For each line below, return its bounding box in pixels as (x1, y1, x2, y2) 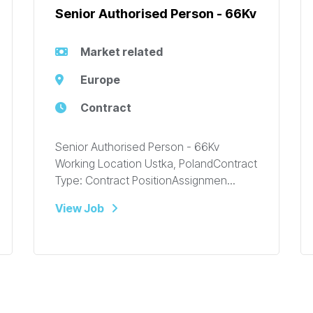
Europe (80, 73, 120, 87)
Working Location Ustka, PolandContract (55, 156, 257, 171)
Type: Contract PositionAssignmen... (55, 173, 235, 188)
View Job (55, 201, 104, 216)
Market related (80, 45, 163, 59)
